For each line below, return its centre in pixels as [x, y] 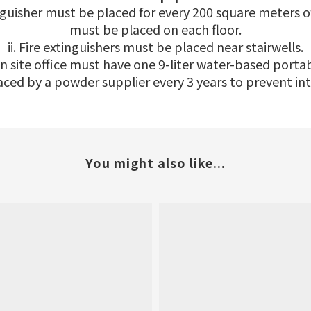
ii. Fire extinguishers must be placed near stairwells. [155, 47]
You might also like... [155, 163]
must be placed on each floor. [155, 30]
